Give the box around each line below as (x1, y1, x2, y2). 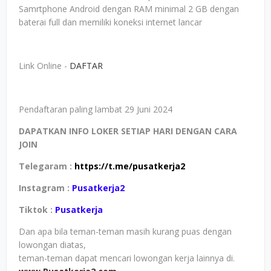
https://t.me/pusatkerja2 (74, 160, 185, 172)
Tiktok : (19, 204, 55, 215)
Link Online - (19, 60, 70, 71)
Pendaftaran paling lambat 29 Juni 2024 (19, 103, 172, 115)
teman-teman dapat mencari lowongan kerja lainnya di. (19, 252, 235, 264)
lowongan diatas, (19, 239, 86, 250)
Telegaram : (19, 160, 74, 172)
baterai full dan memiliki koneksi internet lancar (19, 16, 202, 28)
